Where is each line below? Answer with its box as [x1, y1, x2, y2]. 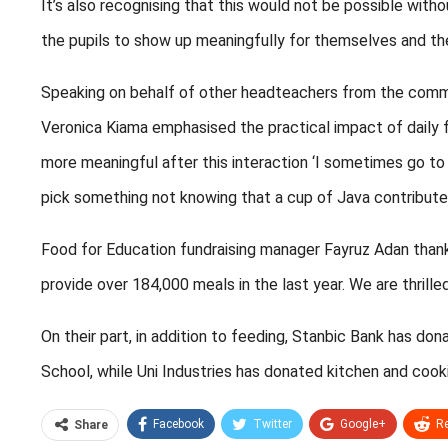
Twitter [253, 416, 292, 431]
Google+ [340, 416, 386, 431]
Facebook [153, 416, 204, 431]
